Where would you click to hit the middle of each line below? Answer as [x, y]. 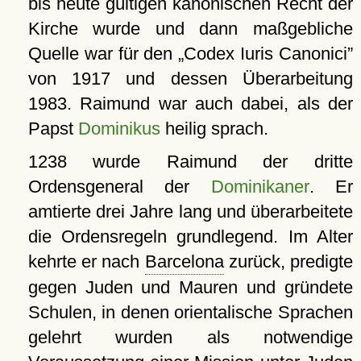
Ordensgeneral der [119, 186]
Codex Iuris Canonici [266, 53]
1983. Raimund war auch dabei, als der [190, 103]
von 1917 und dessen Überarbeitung [190, 78]
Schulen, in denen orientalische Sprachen [190, 312]
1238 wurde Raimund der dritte [190, 161]
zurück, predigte [288, 261]
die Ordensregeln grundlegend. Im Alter [190, 236]
